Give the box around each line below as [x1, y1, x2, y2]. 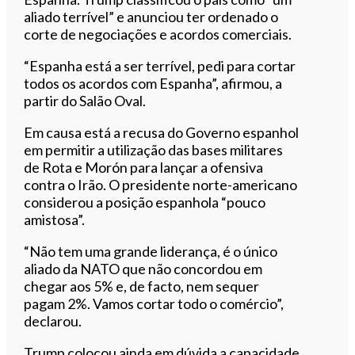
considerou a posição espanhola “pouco [24, 193, 266, 211]
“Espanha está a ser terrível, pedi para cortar [24, 56, 296, 74]
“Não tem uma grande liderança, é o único [24, 242, 278, 260]
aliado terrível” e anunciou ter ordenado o [24, 7, 279, 25]
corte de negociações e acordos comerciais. [24, 25, 292, 43]
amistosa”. [24, 210, 86, 228]
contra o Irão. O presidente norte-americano [24, 175, 298, 193]
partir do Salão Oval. [24, 91, 147, 109]
